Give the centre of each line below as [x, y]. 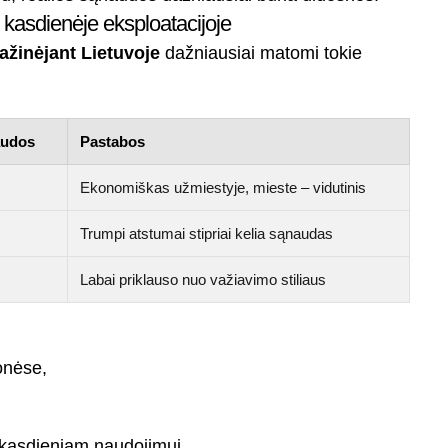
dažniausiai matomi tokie [261, 53]
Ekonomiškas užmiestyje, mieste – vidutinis [223, 188]
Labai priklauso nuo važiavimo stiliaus [203, 280]
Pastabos [113, 142]
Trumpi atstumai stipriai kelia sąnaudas [207, 234]
